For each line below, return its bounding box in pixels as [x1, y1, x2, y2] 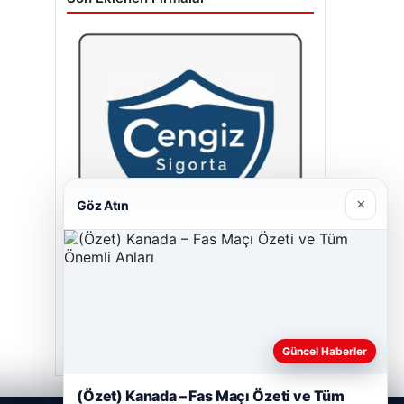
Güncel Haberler [282, 344, 367, 358]
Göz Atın [77, 197, 129, 213]
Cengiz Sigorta [67, 279, 170, 298]
